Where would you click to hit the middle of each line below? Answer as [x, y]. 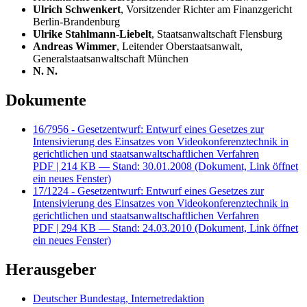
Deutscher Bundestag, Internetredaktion [119, 298]
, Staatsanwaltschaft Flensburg [217, 34]
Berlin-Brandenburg [76, 21]
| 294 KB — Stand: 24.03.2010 [124, 228]
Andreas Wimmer [75, 46]
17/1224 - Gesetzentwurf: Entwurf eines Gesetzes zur [148, 191]
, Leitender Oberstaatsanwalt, [180, 46]
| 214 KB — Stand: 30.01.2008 [124, 166]
